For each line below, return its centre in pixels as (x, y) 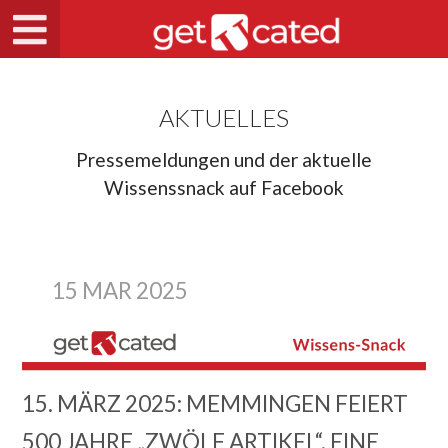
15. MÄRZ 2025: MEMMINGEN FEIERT (215, 404)
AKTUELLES (224, 117)
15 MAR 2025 (120, 291)
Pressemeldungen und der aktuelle (224, 159)
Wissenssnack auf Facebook (224, 187)
